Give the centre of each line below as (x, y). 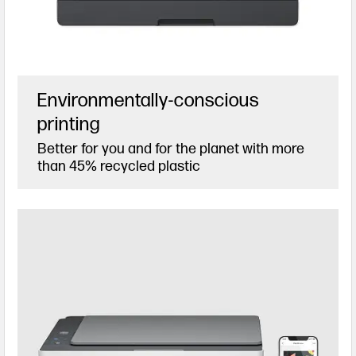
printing (68, 125)
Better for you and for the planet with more (170, 149)
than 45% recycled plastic (118, 167)
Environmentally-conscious (148, 101)
